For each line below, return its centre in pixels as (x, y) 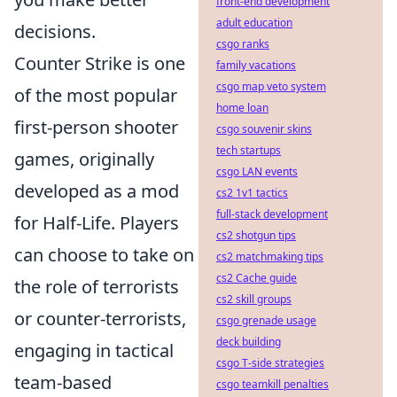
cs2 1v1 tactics (252, 193)
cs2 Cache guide (257, 278)
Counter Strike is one (100, 64)
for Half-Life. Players (97, 223)
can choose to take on (104, 255)
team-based (63, 383)
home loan (242, 108)
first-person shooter (96, 128)
